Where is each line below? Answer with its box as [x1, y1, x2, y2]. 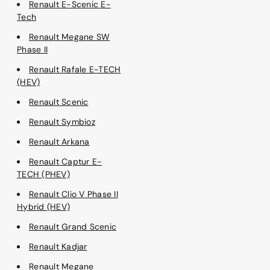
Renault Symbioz [29, 116, 95, 128]
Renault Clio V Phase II [29, 189, 118, 200]
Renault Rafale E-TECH [29, 64, 121, 75]
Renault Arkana [29, 136, 90, 148]
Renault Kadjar [29, 241, 87, 253]
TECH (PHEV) [17, 169, 70, 180]
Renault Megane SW [29, 31, 110, 43]
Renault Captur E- [29, 156, 102, 168]
